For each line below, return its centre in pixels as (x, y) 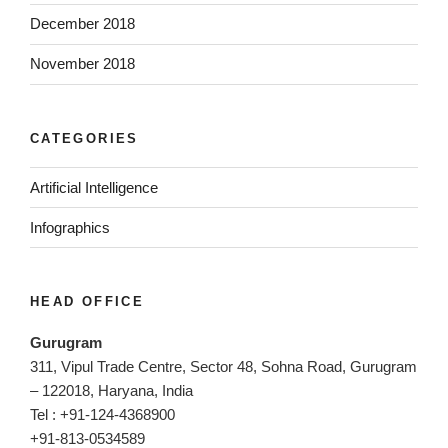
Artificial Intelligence (94, 187)
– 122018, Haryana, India (111, 390)
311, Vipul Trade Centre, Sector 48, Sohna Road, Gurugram (223, 366)
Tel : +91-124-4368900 (102, 414)
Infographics (70, 227)
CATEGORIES (84, 138)
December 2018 (82, 24)
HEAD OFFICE (87, 302)
